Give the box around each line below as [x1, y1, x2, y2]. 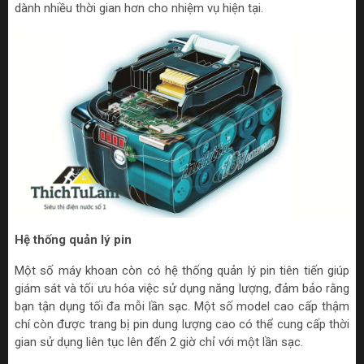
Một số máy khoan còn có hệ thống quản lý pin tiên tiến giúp [15, 263, 349, 279]
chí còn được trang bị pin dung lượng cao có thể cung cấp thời [15, 317, 349, 332]
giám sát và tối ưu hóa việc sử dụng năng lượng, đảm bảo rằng [15, 281, 349, 297]
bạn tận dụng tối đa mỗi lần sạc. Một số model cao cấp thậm [15, 299, 349, 314]
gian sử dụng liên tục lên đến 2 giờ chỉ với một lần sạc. [15, 335, 303, 350]
